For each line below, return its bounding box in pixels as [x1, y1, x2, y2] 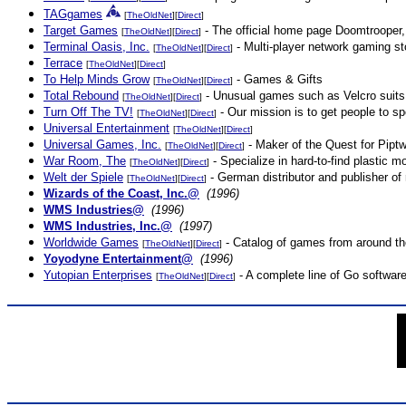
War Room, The [43, 154, 126, 168]
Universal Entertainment [43, 121, 169, 135]
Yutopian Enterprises [43, 268, 152, 282]
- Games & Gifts [233, 72, 323, 86]
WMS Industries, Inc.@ [43, 219, 172, 233]
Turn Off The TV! [43, 105, 133, 119]
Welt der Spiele [43, 170, 123, 184]
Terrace [43, 56, 82, 70]
